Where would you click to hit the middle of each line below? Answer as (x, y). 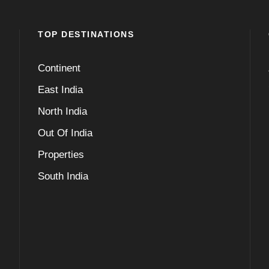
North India (63, 112)
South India (63, 177)
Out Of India (65, 133)
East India (61, 90)
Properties (61, 155)
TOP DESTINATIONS (86, 35)
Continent (59, 68)
